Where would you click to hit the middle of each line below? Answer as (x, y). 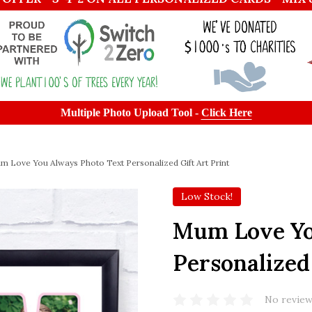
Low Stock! (207, 196)
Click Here (226, 112)
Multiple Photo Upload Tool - (131, 112)
